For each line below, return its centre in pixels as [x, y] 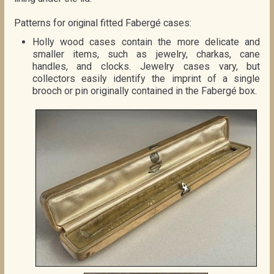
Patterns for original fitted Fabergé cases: [102, 24]
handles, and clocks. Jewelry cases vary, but [146, 66]
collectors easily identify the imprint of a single [146, 78]
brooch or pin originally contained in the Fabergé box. [144, 91]
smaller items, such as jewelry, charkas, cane [146, 54]
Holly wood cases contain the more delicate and [146, 42]
